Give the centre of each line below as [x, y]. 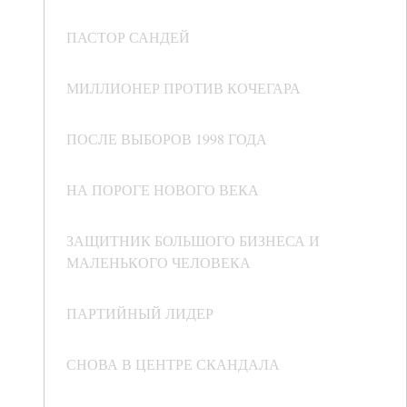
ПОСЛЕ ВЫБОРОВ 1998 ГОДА [167, 139]
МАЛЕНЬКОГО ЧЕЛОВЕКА [159, 263]
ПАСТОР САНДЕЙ [128, 37]
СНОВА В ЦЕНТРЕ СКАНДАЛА [173, 364]
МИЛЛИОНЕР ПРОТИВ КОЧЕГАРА [184, 88]
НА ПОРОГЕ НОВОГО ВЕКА [163, 190]
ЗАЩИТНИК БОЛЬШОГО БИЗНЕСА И [193, 241]
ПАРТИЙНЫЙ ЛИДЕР [140, 313]
